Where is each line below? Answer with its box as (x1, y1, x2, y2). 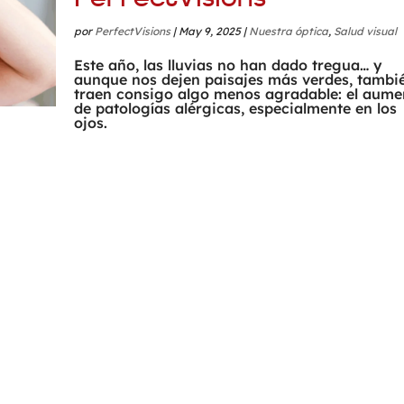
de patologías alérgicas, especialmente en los (74, 99, 398, 118)
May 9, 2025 (179, 24, 242, 39)
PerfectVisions (95, 24, 171, 39)
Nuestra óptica (249, 24, 329, 39)
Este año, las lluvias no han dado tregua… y (74, 56, 383, 75)
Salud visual (334, 24, 398, 39)
